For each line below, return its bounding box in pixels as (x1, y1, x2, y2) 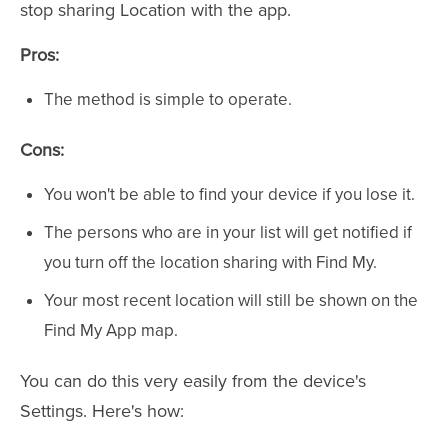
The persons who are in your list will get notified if (44, 222, 412, 243)
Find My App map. (44, 320, 178, 341)
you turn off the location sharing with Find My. (44, 252, 377, 273)
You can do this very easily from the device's (20, 370, 366, 392)
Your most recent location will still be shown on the (44, 290, 418, 311)
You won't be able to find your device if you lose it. (44, 184, 415, 205)
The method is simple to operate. (44, 89, 292, 110)
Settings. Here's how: (20, 400, 184, 422)
